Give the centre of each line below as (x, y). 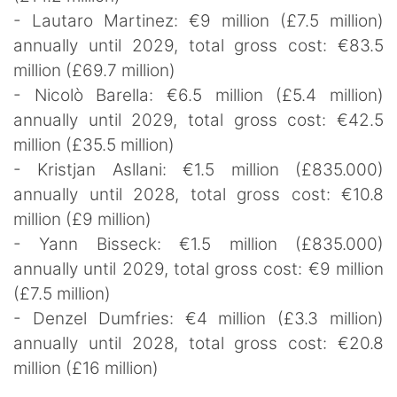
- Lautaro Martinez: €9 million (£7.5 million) (198, 21)
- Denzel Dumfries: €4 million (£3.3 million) (198, 319)
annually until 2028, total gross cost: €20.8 (198, 344)
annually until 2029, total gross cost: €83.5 (198, 46)
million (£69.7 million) (94, 71)
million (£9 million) (87, 220)
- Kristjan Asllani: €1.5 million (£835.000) (198, 170)
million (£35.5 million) (96, 145)
